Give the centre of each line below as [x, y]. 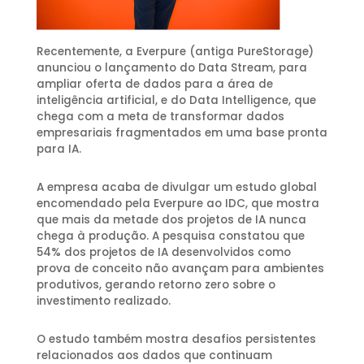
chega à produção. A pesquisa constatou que [170, 236]
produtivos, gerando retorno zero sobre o [156, 284]
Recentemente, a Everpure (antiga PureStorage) [175, 51]
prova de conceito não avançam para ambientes [180, 268]
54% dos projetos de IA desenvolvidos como [163, 252]
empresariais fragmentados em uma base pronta [182, 132]
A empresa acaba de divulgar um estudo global [176, 187]
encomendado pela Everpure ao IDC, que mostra [178, 203]
